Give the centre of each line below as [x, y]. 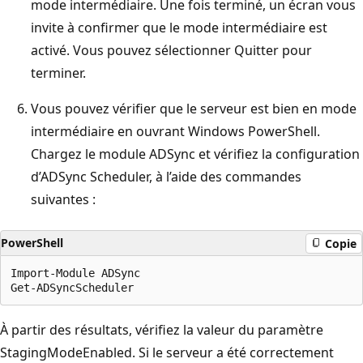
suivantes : [63, 200]
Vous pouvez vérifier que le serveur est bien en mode [194, 109]
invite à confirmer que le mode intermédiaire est [179, 28]
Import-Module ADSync [75, 273]
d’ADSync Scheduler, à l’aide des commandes [166, 177]
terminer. [58, 73]
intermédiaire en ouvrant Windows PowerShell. [175, 132]
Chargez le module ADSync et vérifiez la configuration [195, 154]
